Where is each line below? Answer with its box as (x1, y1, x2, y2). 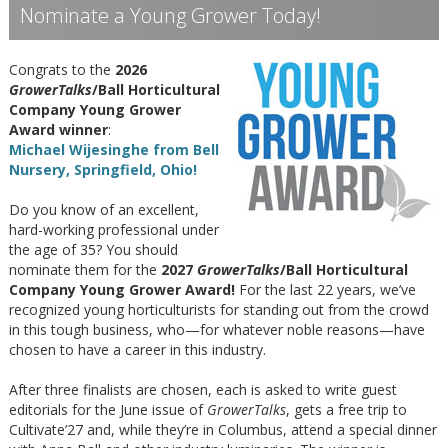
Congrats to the (9, 59, 115, 79)
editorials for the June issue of (9, 399, 207, 419)
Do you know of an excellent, (9, 199, 199, 219)
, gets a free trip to (286, 399, 407, 419)
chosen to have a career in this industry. (9, 339, 266, 359)
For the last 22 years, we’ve (235, 279, 416, 299)
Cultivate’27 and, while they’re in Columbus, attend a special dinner (9, 419, 437, 439)
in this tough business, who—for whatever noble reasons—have (9, 319, 425, 339)
